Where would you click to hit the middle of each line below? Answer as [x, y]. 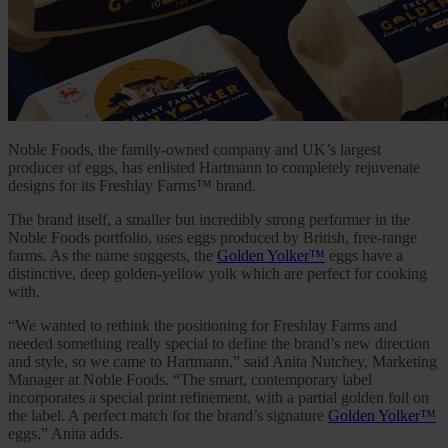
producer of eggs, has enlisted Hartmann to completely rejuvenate [214, 168]
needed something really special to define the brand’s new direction [219, 344]
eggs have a [364, 256]
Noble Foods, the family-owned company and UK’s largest [194, 150]
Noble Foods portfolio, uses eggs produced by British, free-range [212, 238]
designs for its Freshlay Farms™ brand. [132, 186]
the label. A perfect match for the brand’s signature [168, 416]
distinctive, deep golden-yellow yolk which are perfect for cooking [217, 274]
